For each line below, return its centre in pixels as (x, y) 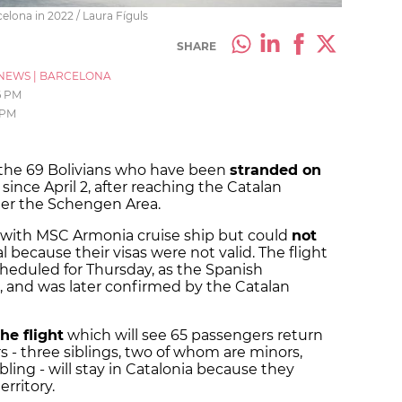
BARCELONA (75, 76)
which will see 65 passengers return (193, 336)
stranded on (275, 170)
